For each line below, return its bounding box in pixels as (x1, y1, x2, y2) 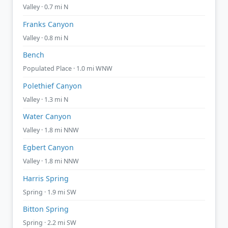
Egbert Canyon (23, 142, 74, 152)
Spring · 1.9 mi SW (23, 187, 76, 196)
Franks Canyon (23, 19, 74, 29)
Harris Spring (23, 173, 69, 183)
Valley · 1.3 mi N (23, 95, 68, 104)
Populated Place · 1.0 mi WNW (23, 64, 112, 73)
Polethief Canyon (23, 80, 82, 91)
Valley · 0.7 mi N (23, 3, 68, 11)
